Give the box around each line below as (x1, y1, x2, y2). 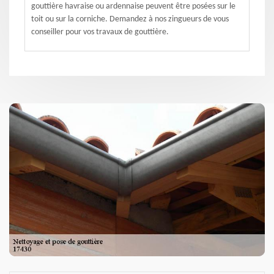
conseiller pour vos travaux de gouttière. (31, 28, 169, 37)
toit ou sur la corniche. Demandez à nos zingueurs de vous (31, 15, 229, 24)
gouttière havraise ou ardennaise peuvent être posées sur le (31, 2, 235, 11)
